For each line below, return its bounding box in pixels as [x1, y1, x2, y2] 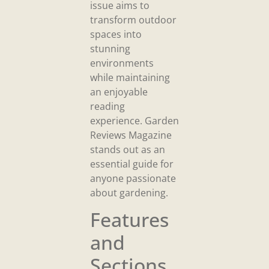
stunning [90, 41, 130, 55]
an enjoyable [90, 85, 148, 98]
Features [90, 207, 169, 233]
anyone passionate [90, 171, 176, 185]
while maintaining [90, 70, 170, 84]
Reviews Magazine [90, 128, 172, 142]
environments [90, 56, 154, 70]
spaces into [90, 27, 142, 41]
